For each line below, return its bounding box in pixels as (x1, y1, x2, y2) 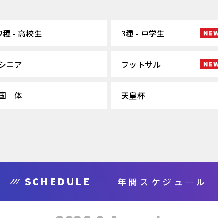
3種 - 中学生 (121, 27, 165, 39)
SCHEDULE (25, 174, 91, 188)
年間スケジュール (117, 175, 208, 188)
